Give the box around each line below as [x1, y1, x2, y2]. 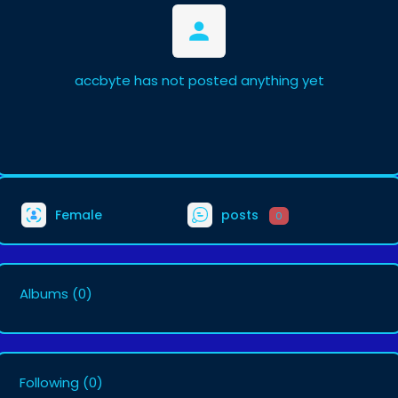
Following [20, 373, 79, 392]
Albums [20, 284, 68, 303]
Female [52, 205, 102, 224]
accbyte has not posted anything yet [74, 71, 324, 90]
